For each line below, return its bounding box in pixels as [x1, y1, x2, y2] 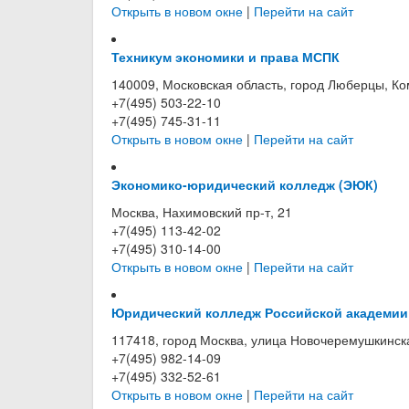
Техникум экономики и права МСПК [111, 47, 340, 66]
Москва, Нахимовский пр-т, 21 [111, 203, 292, 221]
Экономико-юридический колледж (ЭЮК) [111, 175, 378, 194]
